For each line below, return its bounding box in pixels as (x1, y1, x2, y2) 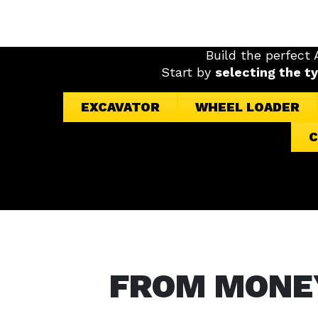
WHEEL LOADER (195, 99, 300, 114)
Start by (161, 65, 215, 79)
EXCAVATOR (81, 99, 160, 114)
